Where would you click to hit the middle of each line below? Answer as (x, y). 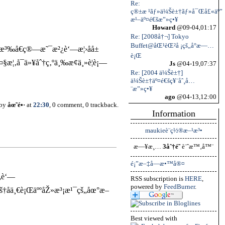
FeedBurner (179, 187)
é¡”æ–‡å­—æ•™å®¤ (158, 163)
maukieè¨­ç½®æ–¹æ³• (174, 130)
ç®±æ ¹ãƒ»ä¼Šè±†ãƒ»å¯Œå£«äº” (177, 11)
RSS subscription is (158, 179)
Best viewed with (154, 218)
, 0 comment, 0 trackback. (84, 105)
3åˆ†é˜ (172, 146)
